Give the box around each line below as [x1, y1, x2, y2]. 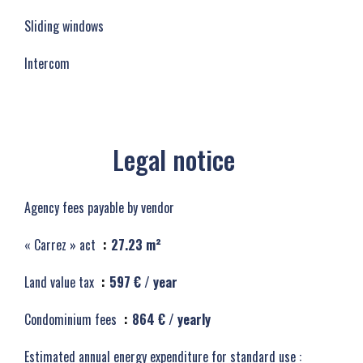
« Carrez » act [24, 235, 99, 254]
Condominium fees [24, 310, 120, 329]
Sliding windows [24, 16, 104, 36]
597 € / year [109, 272, 177, 292]
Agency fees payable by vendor [24, 198, 174, 217]
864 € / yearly [132, 310, 211, 329]
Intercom [24, 53, 70, 73]
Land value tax [24, 272, 97, 292]
